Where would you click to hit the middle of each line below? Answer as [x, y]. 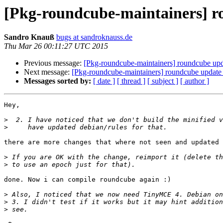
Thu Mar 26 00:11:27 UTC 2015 [56, 46]
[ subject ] [163, 81]
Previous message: [54, 63]
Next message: [48, 72]
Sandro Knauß [29, 37]
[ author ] [195, 81]
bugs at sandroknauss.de [94, 37]
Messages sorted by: [57, 81]
